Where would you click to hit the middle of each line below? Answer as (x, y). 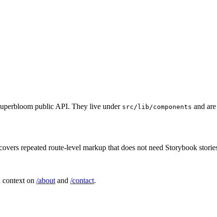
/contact (82, 180)
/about (46, 180)
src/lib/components (157, 107)
